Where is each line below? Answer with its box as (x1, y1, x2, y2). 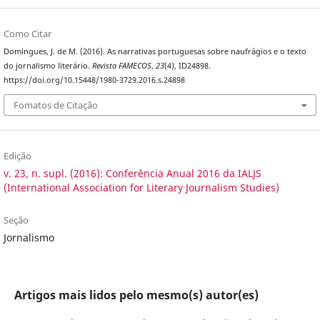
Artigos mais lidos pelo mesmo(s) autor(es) (14, 287, 259, 304)
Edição (3, 149, 31, 163)
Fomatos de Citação (13, 99, 98, 112)
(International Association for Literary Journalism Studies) (3, 181, 279, 195)
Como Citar (3, 26, 51, 40)
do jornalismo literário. (3, 60, 92, 71)
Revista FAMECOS (91, 60, 151, 71)
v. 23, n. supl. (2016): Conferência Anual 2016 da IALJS (3, 166, 261, 181)
